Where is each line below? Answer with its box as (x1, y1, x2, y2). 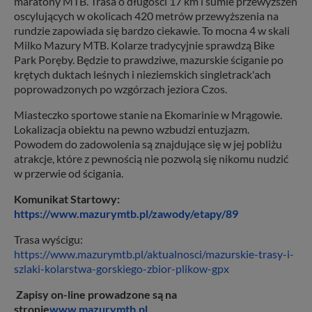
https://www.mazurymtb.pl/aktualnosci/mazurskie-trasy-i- (14, 247, 294, 260)
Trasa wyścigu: (14, 232, 83, 246)
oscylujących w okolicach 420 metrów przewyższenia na (14, 8, 279, 22)
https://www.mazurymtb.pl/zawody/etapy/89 (14, 206, 238, 220)
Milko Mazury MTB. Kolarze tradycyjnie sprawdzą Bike (14, 38, 274, 52)
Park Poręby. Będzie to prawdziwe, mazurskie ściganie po (14, 52, 283, 66)
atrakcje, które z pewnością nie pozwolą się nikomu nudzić (14, 151, 288, 165)
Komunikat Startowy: (14, 192, 120, 205)
